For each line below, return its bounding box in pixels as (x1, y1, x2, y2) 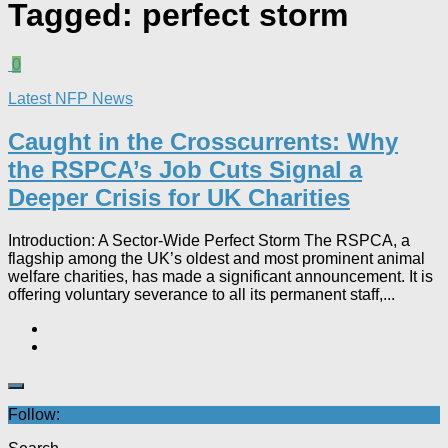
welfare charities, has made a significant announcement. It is (8, 267, 433, 285)
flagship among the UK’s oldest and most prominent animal (8, 249, 425, 267)
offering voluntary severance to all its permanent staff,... (8, 285, 395, 303)
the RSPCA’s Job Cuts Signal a (8, 155, 362, 183)
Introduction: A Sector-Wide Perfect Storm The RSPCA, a (8, 231, 410, 249)
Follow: (8, 405, 60, 423)
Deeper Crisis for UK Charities (8, 183, 350, 211)
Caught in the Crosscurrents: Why (8, 127, 398, 155)
